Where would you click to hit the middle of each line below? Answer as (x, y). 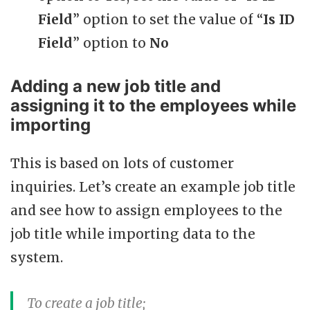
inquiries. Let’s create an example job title (153, 186)
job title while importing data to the (133, 234)
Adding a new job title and (116, 86)
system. (37, 257)
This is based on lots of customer (122, 163)
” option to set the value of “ (168, 19)
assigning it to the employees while (153, 105)
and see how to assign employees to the (146, 210)
